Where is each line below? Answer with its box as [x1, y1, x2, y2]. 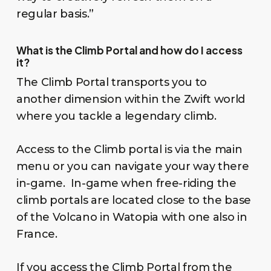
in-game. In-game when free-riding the [16, 176, 237, 190]
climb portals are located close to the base [16, 193, 252, 207]
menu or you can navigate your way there [16, 159, 249, 173]
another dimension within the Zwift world [16, 92, 246, 106]
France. [16, 227, 57, 241]
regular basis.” [16, 7, 94, 21]
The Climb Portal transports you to [16, 75, 207, 89]
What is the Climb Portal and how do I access [16, 43, 243, 57]
